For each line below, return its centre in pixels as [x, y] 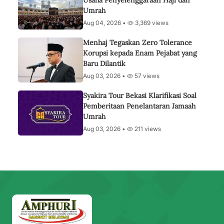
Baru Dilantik [104, 63]
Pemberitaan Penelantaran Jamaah [139, 106]
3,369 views [151, 23]
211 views [147, 129]
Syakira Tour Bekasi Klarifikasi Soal [140, 95]
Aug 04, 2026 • [105, 23]
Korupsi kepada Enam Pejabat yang [140, 53]
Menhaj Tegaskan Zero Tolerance [137, 42]
